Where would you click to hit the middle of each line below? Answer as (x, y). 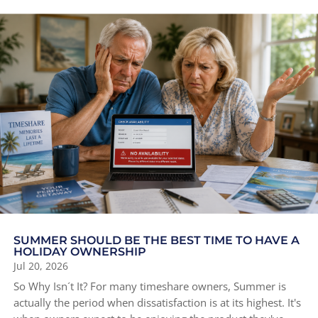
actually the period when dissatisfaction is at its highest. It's (157, 303)
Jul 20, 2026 (41, 266)
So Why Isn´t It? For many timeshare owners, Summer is (150, 286)
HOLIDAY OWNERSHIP (80, 252)
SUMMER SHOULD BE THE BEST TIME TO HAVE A (157, 241)
